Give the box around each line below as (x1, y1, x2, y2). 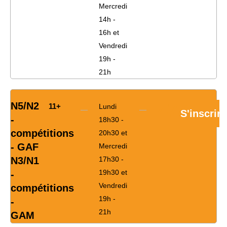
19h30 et (99, 168, 127, 177)
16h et (99, 28, 119, 37)
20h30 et (99, 129, 127, 137)
